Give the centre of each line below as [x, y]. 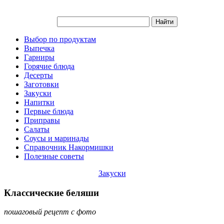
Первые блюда [49, 111]
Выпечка [39, 48]
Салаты [37, 129]
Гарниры [39, 57]
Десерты [38, 75]
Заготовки [41, 84]
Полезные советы [54, 156]
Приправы [42, 120]
